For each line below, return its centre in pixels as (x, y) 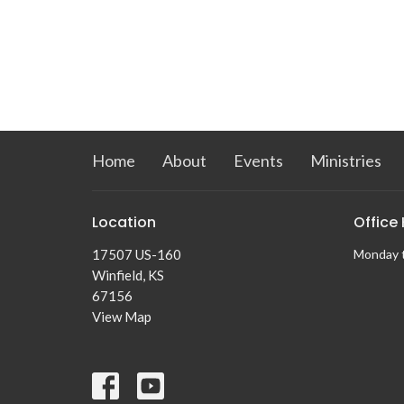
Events (258, 161)
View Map (122, 316)
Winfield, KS (128, 275)
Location (124, 223)
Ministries (346, 161)
